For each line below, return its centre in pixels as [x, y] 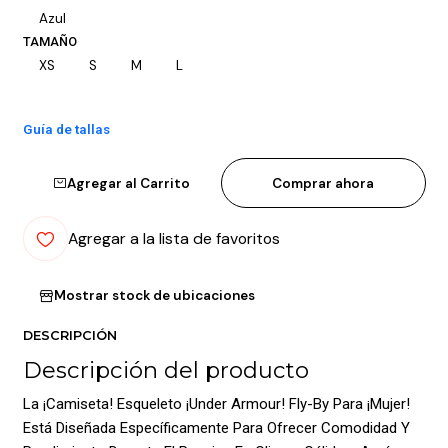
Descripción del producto [165, 369]
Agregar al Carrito [129, 183]
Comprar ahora [323, 183]
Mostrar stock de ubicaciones [154, 296]
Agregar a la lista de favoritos [173, 239]
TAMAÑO [49, 41]
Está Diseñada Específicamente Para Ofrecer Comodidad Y [216, 428]
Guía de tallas [66, 129]
